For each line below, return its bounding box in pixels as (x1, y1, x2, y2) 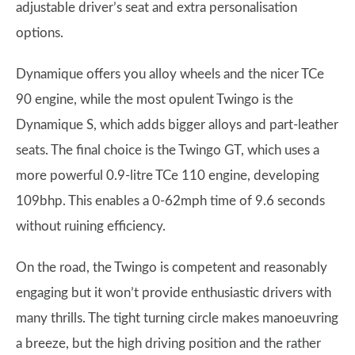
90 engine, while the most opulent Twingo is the (16, 93, 293, 106)
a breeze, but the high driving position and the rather (16, 337, 321, 350)
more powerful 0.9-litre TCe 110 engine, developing (16, 169, 319, 182)
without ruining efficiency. (16, 219, 166, 233)
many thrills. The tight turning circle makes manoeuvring (16, 311, 338, 325)
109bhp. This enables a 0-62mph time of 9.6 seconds (16, 194, 325, 208)
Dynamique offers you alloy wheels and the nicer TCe (16, 67, 324, 81)
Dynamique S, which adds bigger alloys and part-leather (16, 118, 338, 132)
